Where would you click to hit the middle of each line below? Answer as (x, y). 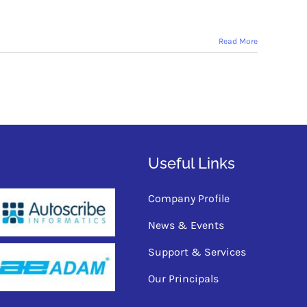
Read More (238, 41)
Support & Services (197, 252)
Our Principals (183, 279)
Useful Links (191, 163)
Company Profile (188, 198)
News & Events (186, 225)
